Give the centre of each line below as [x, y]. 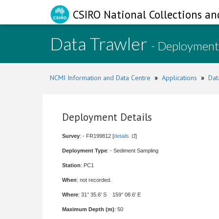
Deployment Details [107, 117]
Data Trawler [100, 44]
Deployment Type [85, 151]
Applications [179, 78]
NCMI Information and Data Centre [100, 78]
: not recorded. [94, 180]
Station [71, 165]
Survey [71, 136]
